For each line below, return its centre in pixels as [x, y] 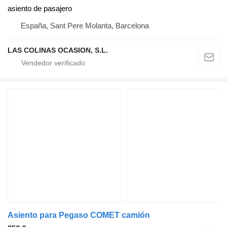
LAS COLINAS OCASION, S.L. [58, 50]
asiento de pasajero [40, 8]
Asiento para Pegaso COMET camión [79, 215]
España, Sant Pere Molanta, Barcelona [85, 25]
